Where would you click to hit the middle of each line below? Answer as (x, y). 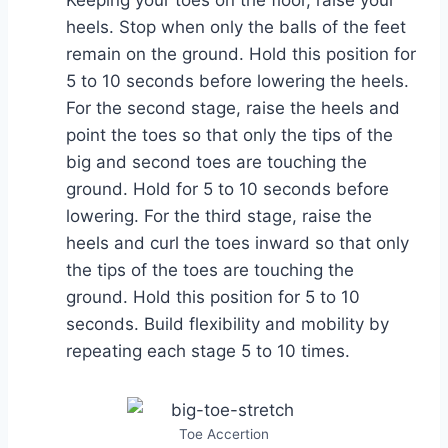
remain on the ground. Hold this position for (241, 53)
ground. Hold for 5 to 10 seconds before (227, 188)
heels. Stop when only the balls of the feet (236, 26)
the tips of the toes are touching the (210, 269)
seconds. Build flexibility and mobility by (227, 323)
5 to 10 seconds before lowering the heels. (237, 80)
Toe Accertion (224, 433)
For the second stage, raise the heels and (233, 107)
